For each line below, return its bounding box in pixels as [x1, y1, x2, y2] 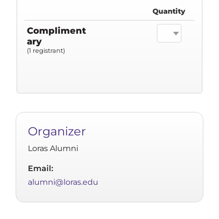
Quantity [153, 7, 186, 16]
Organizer [28, 124, 86, 139]
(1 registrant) [27, 47, 65, 55]
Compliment [27, 25, 86, 37]
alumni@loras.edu [28, 177, 98, 187]
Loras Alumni [28, 144, 78, 153]
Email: [28, 164, 53, 174]
